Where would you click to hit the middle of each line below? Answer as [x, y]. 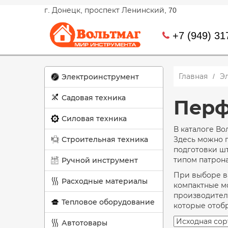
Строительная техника [105, 139]
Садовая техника [94, 98]
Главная [193, 76]
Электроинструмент [100, 77]
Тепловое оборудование [108, 202]
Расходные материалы [105, 181]
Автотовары [84, 223]
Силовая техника [94, 119]
